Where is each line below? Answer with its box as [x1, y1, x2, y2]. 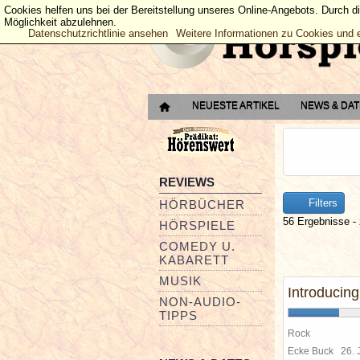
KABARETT [159, 253, 229, 267]
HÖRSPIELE [159, 219, 235, 232]
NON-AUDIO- [159, 295, 241, 309]
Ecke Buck [288, 346, 341, 356]
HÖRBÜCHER [159, 198, 245, 211]
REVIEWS [159, 175, 215, 189]
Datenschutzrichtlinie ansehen [28, 27, 168, 39]
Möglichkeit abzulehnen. [4, 16, 117, 28]
